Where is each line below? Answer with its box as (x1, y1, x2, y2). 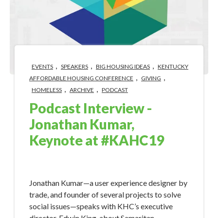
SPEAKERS (61, 62, 88, 70)
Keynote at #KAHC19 (29, 131, 164, 148)
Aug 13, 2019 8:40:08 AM (29, 156, 107, 165)
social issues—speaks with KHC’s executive (29, 201, 173, 211)
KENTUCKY (158, 62, 188, 70)
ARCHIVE (70, 86, 94, 93)
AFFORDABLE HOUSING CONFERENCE (29, 74, 133, 82)
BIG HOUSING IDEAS (96, 62, 150, 70)
